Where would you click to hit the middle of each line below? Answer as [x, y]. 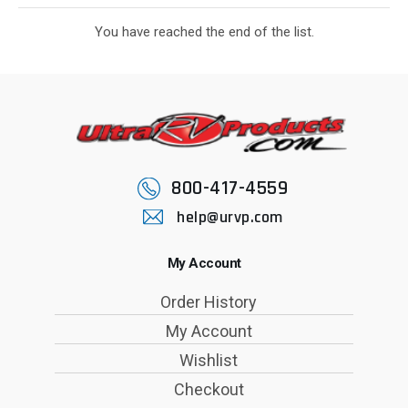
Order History [209, 302]
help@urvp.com [230, 218]
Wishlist [209, 361]
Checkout [209, 390]
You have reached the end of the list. [204, 32]
